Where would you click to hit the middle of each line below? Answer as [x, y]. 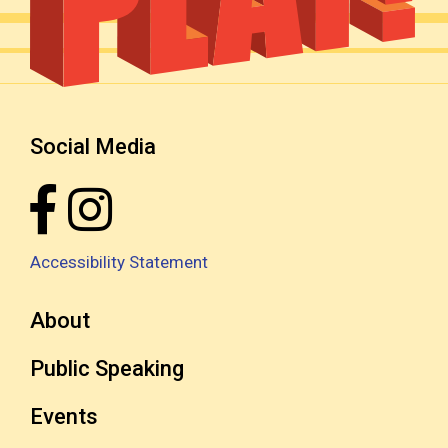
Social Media [93, 147]
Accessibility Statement [119, 262]
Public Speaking [107, 369]
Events [64, 417]
